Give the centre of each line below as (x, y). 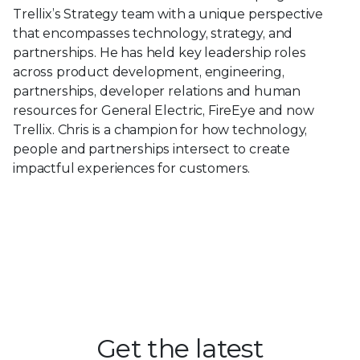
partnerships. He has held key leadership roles (160, 52)
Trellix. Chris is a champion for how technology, (160, 129)
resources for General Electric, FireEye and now (164, 110)
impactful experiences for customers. (132, 168)
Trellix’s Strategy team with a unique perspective (168, 14)
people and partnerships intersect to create (152, 149)
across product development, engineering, (149, 72)
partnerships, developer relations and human (157, 91)
